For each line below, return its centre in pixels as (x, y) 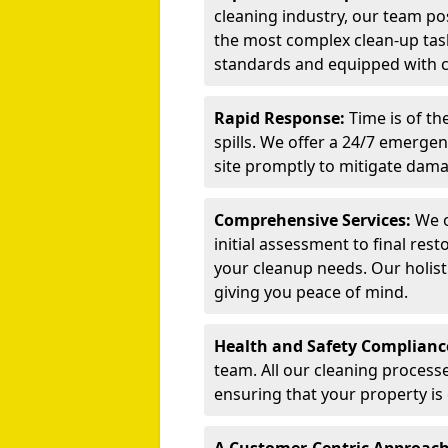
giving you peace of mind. (311, 292)
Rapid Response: (279, 118)
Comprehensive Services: (312, 220)
